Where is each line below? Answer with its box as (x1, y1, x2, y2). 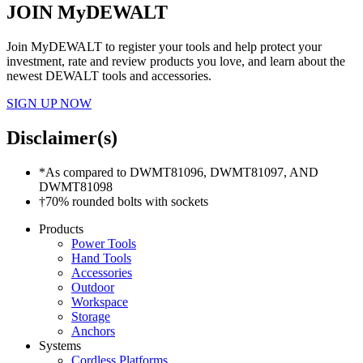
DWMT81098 (39, 180, 113, 194)
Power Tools (71, 237, 136, 251)
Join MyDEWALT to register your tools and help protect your (6, 40, 322, 54)
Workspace (71, 295, 128, 310)
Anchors (71, 324, 115, 339)
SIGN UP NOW (6, 96, 92, 111)
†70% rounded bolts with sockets (39, 194, 208, 209)
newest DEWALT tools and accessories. (6, 69, 211, 83)
